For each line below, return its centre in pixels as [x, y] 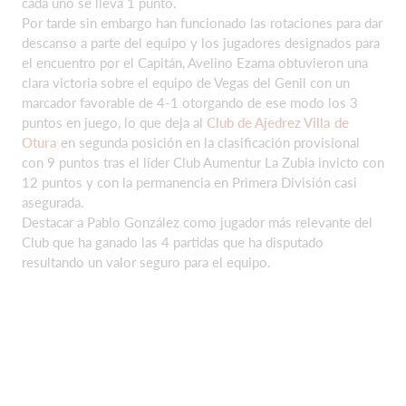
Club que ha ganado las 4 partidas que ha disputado [173, 242]
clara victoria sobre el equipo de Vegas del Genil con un [186, 82]
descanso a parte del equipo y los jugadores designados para [201, 42]
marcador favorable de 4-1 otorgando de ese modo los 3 [190, 102]
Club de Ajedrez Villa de [278, 122]
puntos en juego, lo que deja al [114, 122]
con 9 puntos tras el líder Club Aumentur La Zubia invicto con [203, 162]
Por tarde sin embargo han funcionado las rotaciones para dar [202, 22]
